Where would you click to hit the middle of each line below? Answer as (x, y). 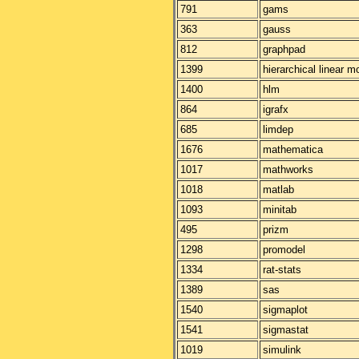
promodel (284, 250)
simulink (282, 350)
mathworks (288, 169)
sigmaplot (285, 310)
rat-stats (282, 270)
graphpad (284, 49)
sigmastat (286, 330)
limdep (278, 129)
